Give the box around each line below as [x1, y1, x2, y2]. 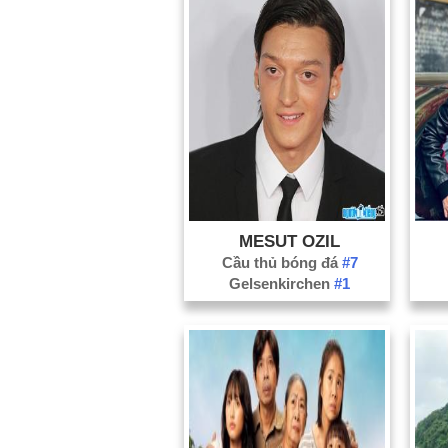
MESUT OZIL [239, 231, 341, 250]
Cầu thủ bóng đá [221, 253, 342, 271]
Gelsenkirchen [229, 274, 335, 292]
